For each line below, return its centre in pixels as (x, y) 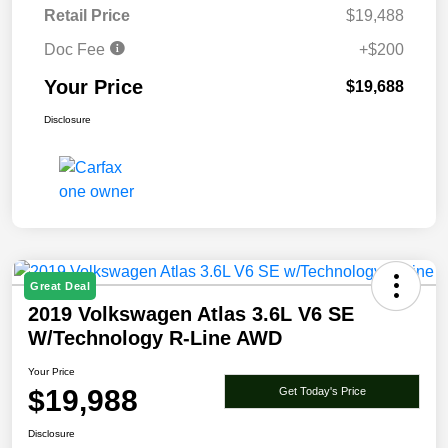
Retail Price (87, 16)
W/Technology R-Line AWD (155, 338)
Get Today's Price (322, 390)
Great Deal (60, 286)
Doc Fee (76, 50)
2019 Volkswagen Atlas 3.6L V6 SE (191, 314)
